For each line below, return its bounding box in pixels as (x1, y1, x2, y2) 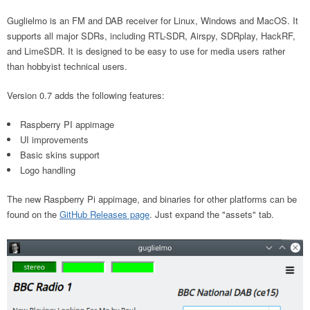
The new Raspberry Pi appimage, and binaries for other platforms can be (7, 192, 297, 206)
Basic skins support (20, 148, 100, 161)
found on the (7, 208, 60, 221)
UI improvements (20, 133, 89, 146)
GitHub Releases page (60, 208, 149, 221)
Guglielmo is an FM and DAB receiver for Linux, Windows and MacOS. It (7, 14, 298, 27)
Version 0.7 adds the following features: (7, 89, 165, 102)
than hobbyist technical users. (7, 60, 127, 73)
